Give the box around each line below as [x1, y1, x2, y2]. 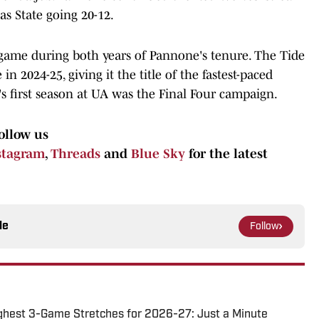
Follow [250, 221, 279, 232]
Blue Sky [131, 146, 185, 161]
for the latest [185, 146, 268, 161]
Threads [51, 146, 100, 161]
